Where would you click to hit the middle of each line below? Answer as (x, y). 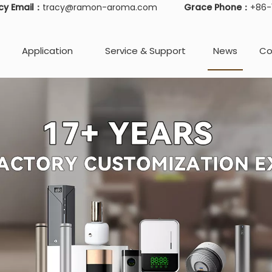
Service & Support (146, 51)
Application (48, 51)
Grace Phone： (216, 7)
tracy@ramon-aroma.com (100, 7)
